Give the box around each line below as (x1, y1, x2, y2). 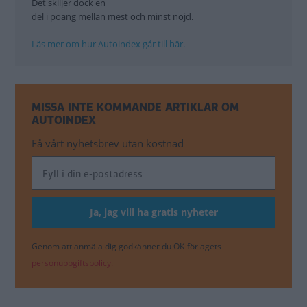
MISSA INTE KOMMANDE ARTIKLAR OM (32, 99, 239, 116)
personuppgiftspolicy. (32, 257, 113, 269)
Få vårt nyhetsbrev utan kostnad (32, 136, 184, 151)
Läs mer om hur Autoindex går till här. (32, 38, 185, 51)
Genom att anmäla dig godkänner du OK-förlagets (32, 241, 221, 253)
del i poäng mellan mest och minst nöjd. (32, 10, 193, 23)
